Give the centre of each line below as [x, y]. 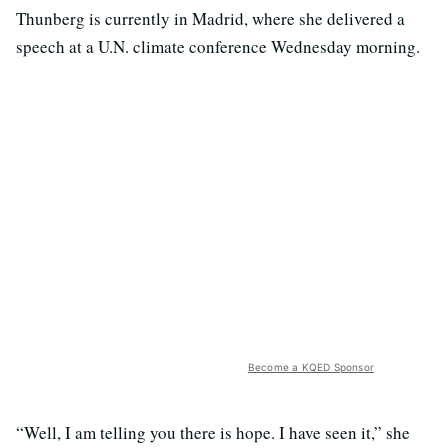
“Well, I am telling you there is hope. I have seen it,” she [213, 433]
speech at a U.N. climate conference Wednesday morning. [218, 47]
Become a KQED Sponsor [310, 367]
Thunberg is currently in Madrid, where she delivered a [210, 19]
